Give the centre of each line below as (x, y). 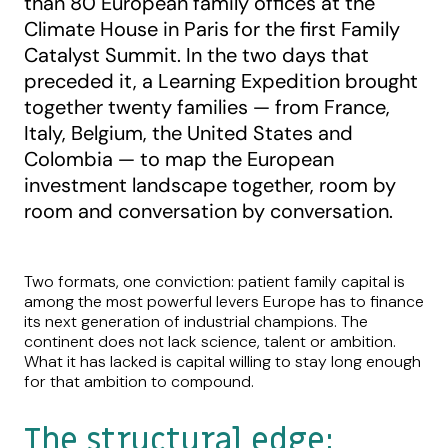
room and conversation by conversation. (208, 211)
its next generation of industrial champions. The (196, 322)
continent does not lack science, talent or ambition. (210, 342)
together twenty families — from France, (207, 107)
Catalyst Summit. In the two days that (196, 55)
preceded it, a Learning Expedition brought (221, 81)
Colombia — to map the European (179, 159)
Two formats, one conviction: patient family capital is (214, 282)
